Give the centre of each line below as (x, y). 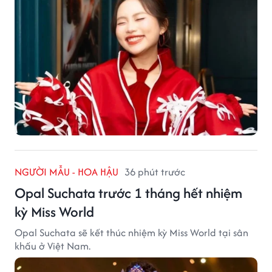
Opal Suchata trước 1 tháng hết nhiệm (128, 192)
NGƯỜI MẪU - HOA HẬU (66, 172)
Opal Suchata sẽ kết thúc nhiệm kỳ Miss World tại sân (131, 232)
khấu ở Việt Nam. (53, 246)
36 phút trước (155, 172)
